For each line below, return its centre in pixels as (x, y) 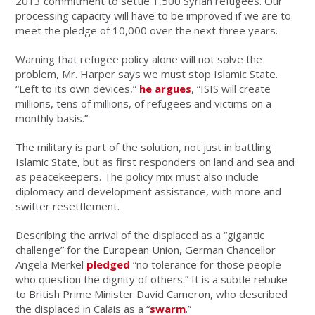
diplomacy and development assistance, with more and (149, 192)
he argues (166, 89)
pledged (109, 265)
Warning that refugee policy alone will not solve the (139, 59)
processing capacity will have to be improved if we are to (154, 16)
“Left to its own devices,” (78, 89)
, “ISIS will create (231, 89)
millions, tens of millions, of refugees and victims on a (144, 104)
